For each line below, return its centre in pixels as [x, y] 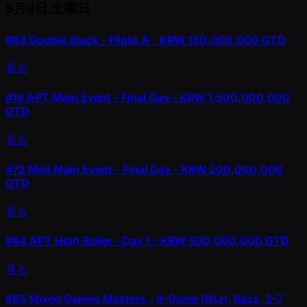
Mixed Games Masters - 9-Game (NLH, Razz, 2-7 [155, 298]
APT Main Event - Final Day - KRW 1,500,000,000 [157, 98]
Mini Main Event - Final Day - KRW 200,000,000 [154, 169]
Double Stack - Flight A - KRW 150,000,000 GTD [156, 39]
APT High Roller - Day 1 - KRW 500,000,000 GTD [158, 241]
